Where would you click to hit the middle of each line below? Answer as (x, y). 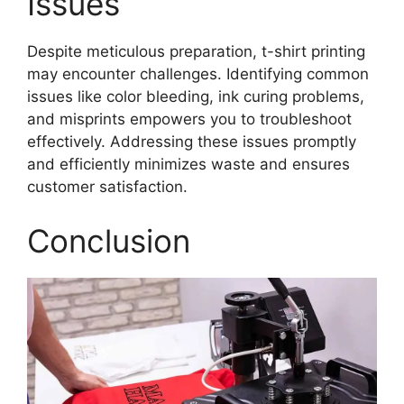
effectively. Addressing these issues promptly (192, 142)
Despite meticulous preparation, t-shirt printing (196, 52)
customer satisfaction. (107, 187)
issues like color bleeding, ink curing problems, (196, 97)
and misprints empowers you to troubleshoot (189, 119)
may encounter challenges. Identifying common (198, 74)
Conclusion (109, 240)
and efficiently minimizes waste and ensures (188, 165)
